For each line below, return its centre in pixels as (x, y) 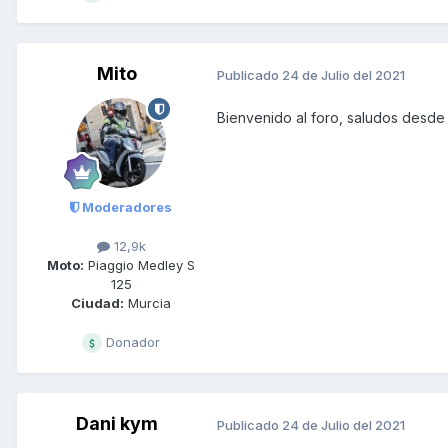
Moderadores (125, 207)
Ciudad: (97, 303)
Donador (131, 342)
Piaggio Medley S (139, 265)
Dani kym (117, 424)
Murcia (147, 303)
